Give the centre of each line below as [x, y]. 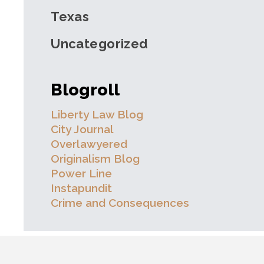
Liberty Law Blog [97, 114]
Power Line [82, 173]
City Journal [82, 129]
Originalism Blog [95, 158]
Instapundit [82, 188]
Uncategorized [100, 43]
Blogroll [85, 89]
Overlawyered [89, 143]
